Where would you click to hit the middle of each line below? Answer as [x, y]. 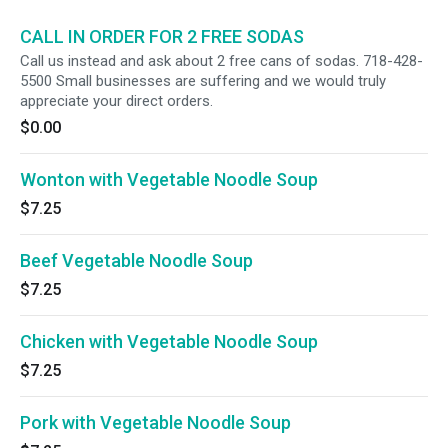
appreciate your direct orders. [116, 101]
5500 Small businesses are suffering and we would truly [203, 81]
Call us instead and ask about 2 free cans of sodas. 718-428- [221, 61]
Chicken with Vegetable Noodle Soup [169, 341]
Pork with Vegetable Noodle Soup [155, 422]
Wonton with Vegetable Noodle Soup [169, 179]
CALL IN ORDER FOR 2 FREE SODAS [162, 36]
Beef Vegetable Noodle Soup [136, 260]
